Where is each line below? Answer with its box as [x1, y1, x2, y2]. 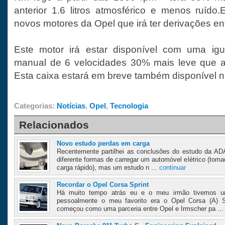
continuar [159, 164, 186, 172]
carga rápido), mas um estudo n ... [57, 164, 159, 172]
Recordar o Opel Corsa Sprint [57, 181, 149, 189]
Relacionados [19, 119, 89, 131]
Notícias [57, 101, 85, 110]
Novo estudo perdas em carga [57, 140, 150, 148]
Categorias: [14, 101, 57, 110]
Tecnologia [110, 101, 148, 110]
